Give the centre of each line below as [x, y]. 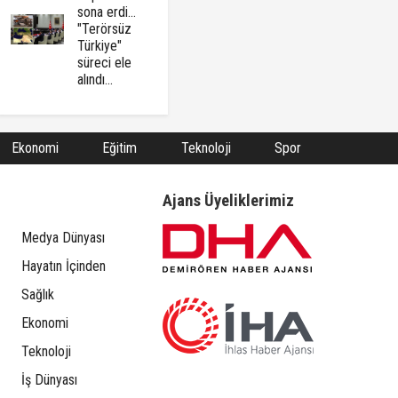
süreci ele [105, 63]
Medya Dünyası [63, 238]
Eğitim [119, 148]
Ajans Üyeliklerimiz [228, 201]
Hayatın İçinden [63, 267]
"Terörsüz [105, 29]
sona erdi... [107, 12]
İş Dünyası [49, 380]
